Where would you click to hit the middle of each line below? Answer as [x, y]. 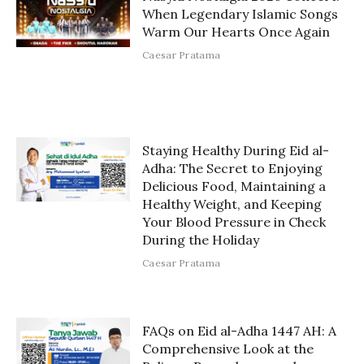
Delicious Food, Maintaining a [234, 186]
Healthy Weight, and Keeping [232, 204]
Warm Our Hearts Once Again [236, 31]
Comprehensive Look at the [228, 348]
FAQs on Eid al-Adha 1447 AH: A [239, 330]
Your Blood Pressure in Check [234, 221]
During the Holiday [201, 239]
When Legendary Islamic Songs [240, 13]
